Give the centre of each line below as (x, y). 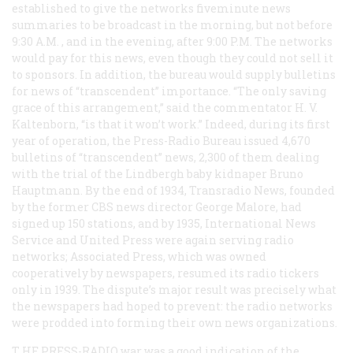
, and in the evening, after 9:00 (145, 41)
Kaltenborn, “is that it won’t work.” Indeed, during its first (171, 124)
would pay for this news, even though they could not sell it (173, 58)
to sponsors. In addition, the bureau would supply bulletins (174, 74)
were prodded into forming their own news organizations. (175, 322)
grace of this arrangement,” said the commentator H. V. (165, 107)
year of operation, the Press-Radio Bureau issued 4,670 (161, 140)
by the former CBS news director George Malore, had (157, 206)
